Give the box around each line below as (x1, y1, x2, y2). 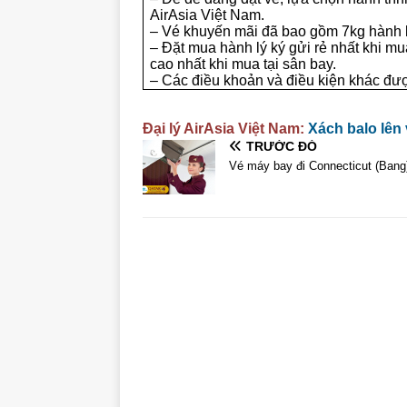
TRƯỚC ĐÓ (246, 139, 317, 154)
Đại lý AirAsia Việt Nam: (143, 121, 304, 136)
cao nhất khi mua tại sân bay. (150, 56, 337, 72)
